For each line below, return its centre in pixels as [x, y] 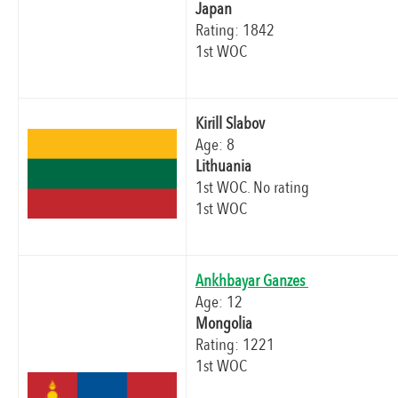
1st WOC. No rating [252, 188]
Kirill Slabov [230, 124]
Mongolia [226, 324]
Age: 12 [219, 302]
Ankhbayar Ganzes [252, 281]
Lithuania [225, 167]
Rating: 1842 [235, 31]
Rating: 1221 [235, 345]
